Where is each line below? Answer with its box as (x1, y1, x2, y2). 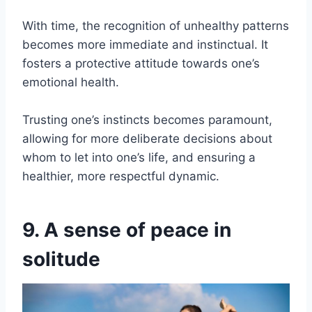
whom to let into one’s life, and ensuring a (22, 150, 256, 164)
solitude (22, 247, 100, 271)
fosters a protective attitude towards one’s (22, 56, 260, 70)
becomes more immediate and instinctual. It (22, 37, 268, 52)
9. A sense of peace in (22, 217, 231, 242)
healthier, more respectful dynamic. (22, 169, 219, 183)
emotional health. (22, 75, 119, 89)
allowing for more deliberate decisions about (22, 131, 272, 146)
